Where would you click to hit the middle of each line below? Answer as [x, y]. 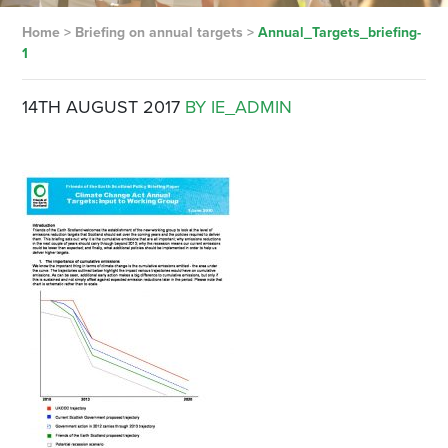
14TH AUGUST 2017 [100, 107]
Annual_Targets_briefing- [339, 32]
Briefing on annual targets [158, 32]
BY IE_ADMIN [238, 107]
